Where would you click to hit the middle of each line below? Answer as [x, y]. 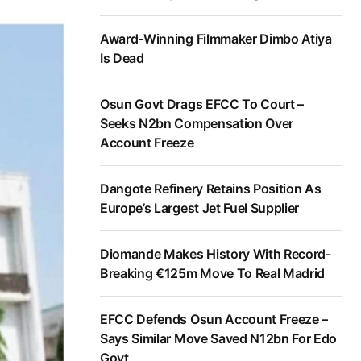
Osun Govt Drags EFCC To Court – [202, 104]
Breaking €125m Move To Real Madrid [213, 274]
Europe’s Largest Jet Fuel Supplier [200, 208]
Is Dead [122, 58]
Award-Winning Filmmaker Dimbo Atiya [216, 39]
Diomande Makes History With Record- [216, 254]
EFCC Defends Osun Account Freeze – [214, 320]
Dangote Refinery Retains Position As [211, 189]
